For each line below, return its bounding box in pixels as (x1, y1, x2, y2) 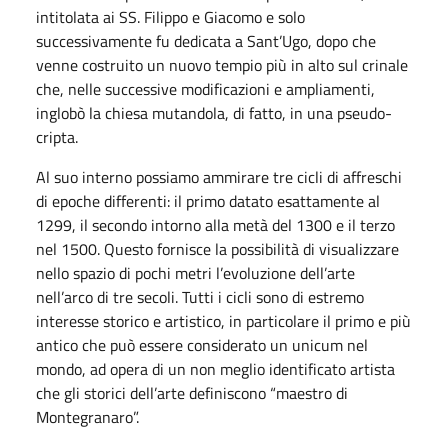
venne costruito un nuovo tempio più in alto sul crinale (36, 52, 408, 77)
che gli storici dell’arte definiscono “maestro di (36, 380, 348, 405)
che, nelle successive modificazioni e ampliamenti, (36, 76, 375, 101)
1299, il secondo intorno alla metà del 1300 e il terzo (36, 212, 395, 237)
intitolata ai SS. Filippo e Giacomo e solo (36, 4, 305, 29)
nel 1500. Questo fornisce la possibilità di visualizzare (36, 236, 399, 261)
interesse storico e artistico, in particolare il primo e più (36, 308, 411, 333)
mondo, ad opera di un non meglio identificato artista (36, 356, 395, 381)
